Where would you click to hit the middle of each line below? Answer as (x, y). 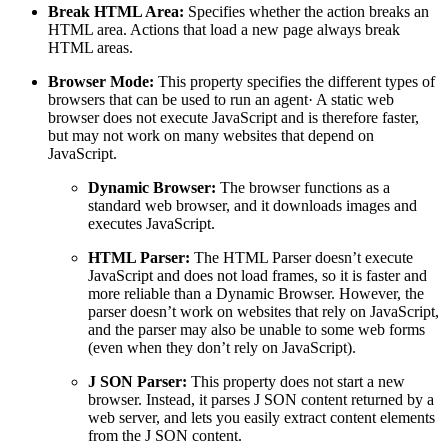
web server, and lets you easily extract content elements (261, 417)
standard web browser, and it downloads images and (252, 205)
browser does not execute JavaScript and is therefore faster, (233, 117)
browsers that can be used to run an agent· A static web (221, 99)
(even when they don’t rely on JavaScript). (222, 347)
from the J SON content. (165, 435)
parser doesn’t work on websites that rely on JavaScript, (263, 311)
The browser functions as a (305, 187)
